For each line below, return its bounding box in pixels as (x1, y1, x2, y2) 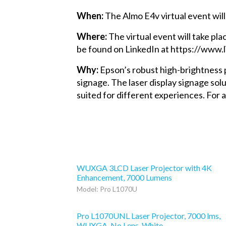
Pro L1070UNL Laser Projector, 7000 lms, (77, 210, 220, 220)
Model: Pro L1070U (77, 185, 137, 194)
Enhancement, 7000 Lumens (77, 173, 172, 183)
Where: (77, 31, 107, 42)
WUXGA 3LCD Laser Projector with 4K (77, 163, 212, 173)
